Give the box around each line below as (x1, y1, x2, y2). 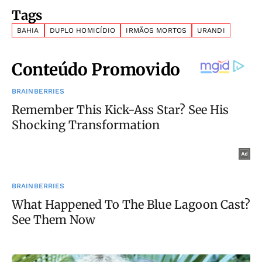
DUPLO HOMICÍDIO (49, 26, 116, 35)
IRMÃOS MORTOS (126, 26, 187, 35)
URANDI (196, 26, 225, 35)
